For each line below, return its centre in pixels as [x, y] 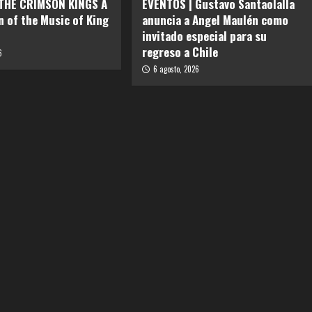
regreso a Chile [180, 52]
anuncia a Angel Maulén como [215, 20]
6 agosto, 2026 [176, 69]
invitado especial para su [204, 36]
